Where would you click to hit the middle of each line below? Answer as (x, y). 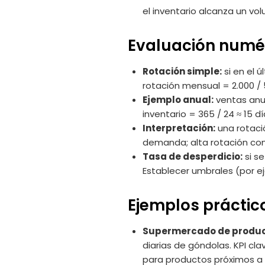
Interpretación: (179, 128)
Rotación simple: (182, 72)
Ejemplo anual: (178, 100)
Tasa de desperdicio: (193, 157)
